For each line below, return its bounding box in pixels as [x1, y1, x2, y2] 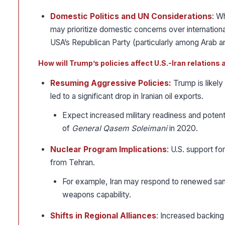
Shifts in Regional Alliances [50, 211, 156, 221]
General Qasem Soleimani [72, 124, 167, 134]
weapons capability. [62, 190, 131, 200]
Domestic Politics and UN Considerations [50, 12, 212, 22]
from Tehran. [50, 158, 95, 168]
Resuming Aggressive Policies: [50, 78, 171, 88]
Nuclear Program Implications [50, 145, 167, 155]
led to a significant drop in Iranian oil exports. [50, 91, 203, 101]
